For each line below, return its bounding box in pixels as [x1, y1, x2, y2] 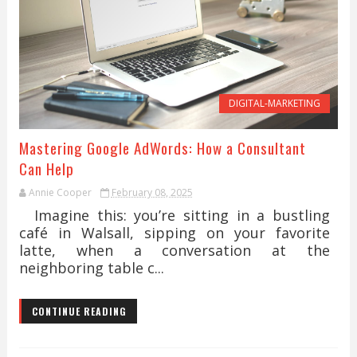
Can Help [18, 157, 74, 179]
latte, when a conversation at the [18, 241, 331, 260]
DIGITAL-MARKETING [229, 96, 321, 110]
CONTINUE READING [31, 304, 127, 318]
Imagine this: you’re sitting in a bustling [18, 206, 331, 225]
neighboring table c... [18, 258, 164, 277]
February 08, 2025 [111, 186, 193, 199]
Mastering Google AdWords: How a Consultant [18, 136, 306, 159]
